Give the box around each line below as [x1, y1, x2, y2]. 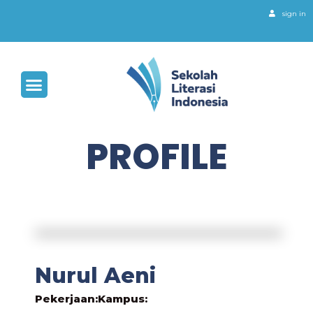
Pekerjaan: [35, 292, 98, 305]
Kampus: [98, 292, 147, 305]
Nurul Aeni [35, 263, 156, 289]
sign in [282, 9, 306, 18]
